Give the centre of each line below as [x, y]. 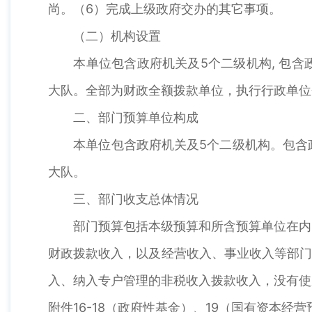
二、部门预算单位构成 [123, 118]
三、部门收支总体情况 [123, 199]
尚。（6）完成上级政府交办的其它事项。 [165, 9]
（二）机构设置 [104, 36]
